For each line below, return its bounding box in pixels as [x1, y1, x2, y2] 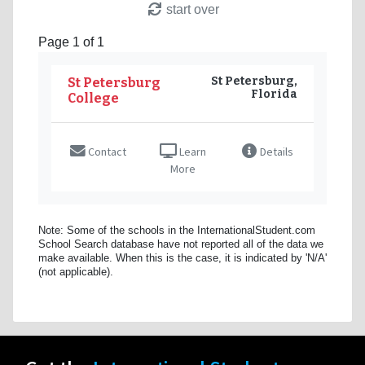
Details [257, 143, 293, 159]
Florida [251, 86, 297, 101]
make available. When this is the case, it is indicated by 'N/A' [38, 252, 327, 264]
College [68, 90, 119, 106]
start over [162, 2, 219, 16]
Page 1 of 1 [38, 34, 104, 49]
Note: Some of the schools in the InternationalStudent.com [38, 224, 315, 236]
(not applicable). [38, 266, 113, 278]
